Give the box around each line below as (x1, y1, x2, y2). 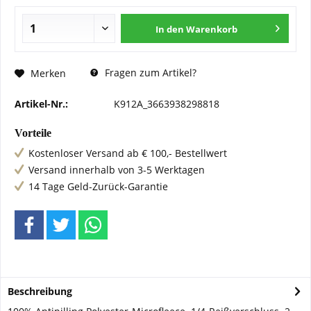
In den (155, 23, 185, 35)
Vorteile (15, 127, 51, 139)
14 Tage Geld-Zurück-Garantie (28, 180, 168, 193)
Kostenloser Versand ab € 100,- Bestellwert (28, 146, 227, 160)
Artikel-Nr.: (15, 97, 68, 110)
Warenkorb (186, 23, 238, 35)
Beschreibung (8, 285, 72, 298)
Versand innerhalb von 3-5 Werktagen (28, 163, 205, 176)
